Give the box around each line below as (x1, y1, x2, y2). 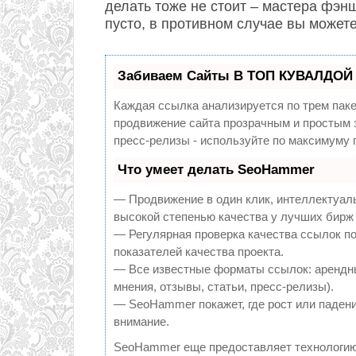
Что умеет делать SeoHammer (118, 162, 315, 177)
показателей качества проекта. (114, 245, 284, 258)
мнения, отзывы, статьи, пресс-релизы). (114, 280, 334, 293)
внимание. (114, 315, 169, 328)
